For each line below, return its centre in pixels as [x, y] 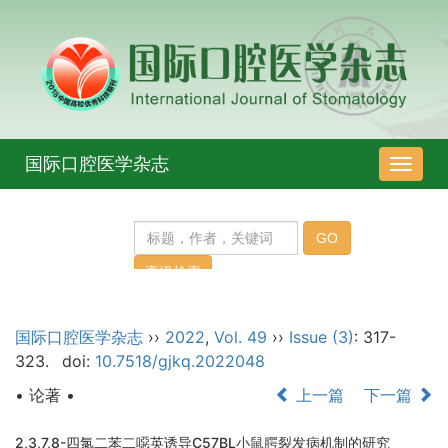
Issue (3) [321, 337]
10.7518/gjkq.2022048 [179, 361]
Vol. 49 [240, 337]
